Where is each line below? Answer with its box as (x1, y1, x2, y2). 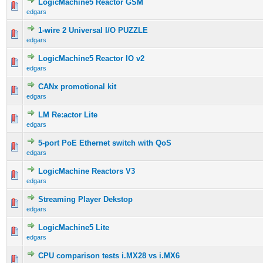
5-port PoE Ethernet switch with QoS (38, 139, 171, 148)
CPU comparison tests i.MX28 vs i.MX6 (38, 251, 180, 261)
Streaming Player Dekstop (38, 195, 133, 204)
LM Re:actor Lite (38, 110, 97, 120)
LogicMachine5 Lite (38, 223, 109, 232)
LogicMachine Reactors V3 (38, 167, 135, 176)
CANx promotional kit (38, 82, 116, 92)
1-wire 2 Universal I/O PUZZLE (38, 26, 148, 35)
